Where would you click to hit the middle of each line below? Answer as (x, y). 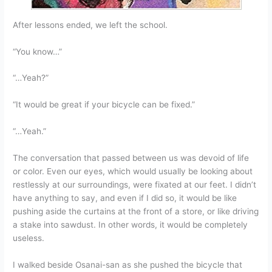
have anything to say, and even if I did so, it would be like (125, 198)
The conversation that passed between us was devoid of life (131, 158)
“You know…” (38, 51)
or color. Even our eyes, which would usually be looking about (133, 172)
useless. (29, 238)
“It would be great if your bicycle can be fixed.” (104, 105)
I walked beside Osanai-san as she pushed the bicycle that (128, 264)
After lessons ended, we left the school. (90, 25)
